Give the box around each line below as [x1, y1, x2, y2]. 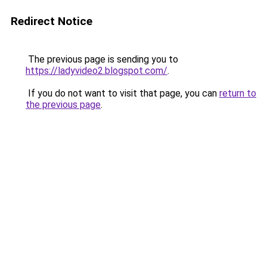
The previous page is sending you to [26, 54, 178, 65]
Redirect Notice [11, 14, 92, 28]
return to [219, 88, 256, 99]
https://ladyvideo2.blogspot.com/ [26, 65, 167, 76]
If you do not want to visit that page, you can [26, 88, 219, 99]
